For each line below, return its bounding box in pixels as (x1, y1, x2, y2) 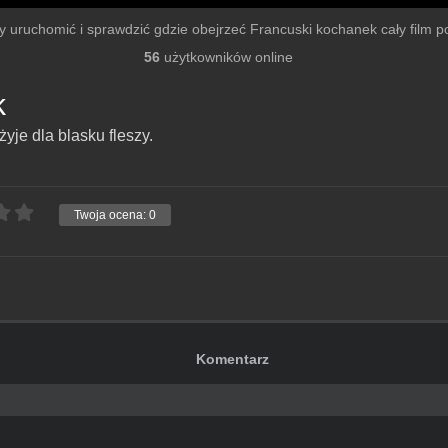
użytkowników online (159, 49, 293, 66)
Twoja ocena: (74, 208, 149, 223)
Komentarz (196, 351, 270, 368)
